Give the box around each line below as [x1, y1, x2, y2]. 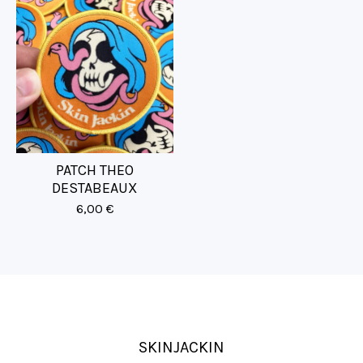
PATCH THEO [56, 161, 134, 179]
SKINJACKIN [139, 338, 224, 357]
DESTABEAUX [52, 179, 138, 197]
